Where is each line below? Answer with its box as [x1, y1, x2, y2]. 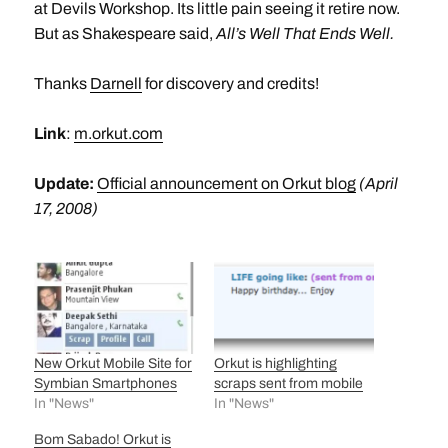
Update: [33, 175, 97, 192]
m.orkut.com [73, 125, 163, 142]
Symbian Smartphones [33, 375, 177, 391]
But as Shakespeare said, [33, 25, 216, 42]
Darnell [89, 75, 142, 92]
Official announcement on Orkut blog [96, 175, 356, 192]
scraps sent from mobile [213, 375, 363, 391]
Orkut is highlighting [213, 355, 337, 371]
